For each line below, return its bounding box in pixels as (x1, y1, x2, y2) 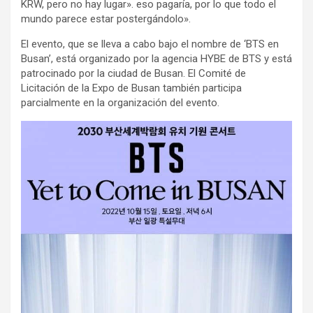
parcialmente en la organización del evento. (21, 96, 219, 109)
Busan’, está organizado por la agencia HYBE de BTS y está (21, 52, 292, 65)
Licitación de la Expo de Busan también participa (21, 82, 242, 94)
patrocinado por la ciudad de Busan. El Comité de (21, 67, 246, 80)
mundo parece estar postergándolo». (21, 13, 191, 25)
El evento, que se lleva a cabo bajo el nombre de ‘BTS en (21, 38, 279, 50)
